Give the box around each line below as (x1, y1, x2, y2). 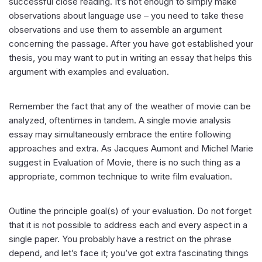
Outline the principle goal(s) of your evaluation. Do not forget (9, 205, 251, 216)
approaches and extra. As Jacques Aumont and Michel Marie (9, 143, 253, 154)
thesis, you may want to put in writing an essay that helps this (9, 52, 252, 63)
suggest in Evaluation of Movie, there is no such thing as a (9, 157, 240, 168)
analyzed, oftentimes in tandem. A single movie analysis (9, 115, 231, 126)
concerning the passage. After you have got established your (9, 38, 253, 49)
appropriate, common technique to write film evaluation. (9, 171, 232, 182)
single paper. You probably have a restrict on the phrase (9, 233, 232, 244)
